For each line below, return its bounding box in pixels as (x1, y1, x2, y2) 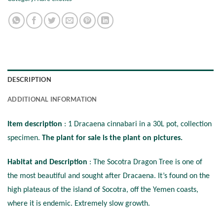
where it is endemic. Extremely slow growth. (7, 199, 150, 208)
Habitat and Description (7, 158, 89, 166)
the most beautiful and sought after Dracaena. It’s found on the (7, 172, 210, 180)
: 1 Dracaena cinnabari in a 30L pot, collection (64, 120, 212, 129)
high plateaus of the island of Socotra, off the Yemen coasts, (7, 185, 198, 194)
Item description (7, 120, 64, 129)
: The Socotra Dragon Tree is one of (89, 158, 202, 166)
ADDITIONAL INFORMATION (7, 95, 97, 104)
